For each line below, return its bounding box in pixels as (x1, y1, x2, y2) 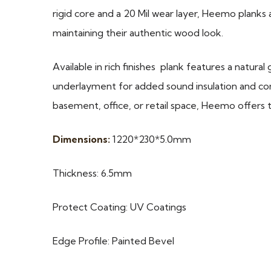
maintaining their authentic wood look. (53, 27, 223, 39)
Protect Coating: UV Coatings (53, 201, 186, 214)
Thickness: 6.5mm (53, 167, 132, 180)
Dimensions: (53, 133, 110, 146)
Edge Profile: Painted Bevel (53, 235, 174, 247)
